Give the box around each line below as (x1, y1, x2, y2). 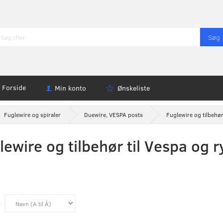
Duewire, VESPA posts (84, 111, 143, 119)
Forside (1, 83, 26, 92)
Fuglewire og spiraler (3, 111, 61, 119)
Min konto (54, 83, 86, 93)
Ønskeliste (117, 83, 150, 93)
